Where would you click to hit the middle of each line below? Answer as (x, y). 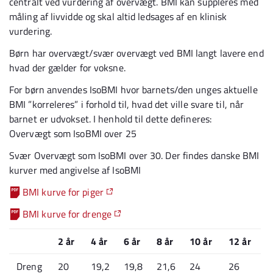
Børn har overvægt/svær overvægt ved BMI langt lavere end (136, 53)
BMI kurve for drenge (67, 214)
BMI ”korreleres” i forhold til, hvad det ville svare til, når (127, 104)
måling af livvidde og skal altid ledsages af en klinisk (118, 16)
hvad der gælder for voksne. (67, 68)
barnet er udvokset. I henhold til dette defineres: (111, 119)
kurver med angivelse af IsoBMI (76, 170)
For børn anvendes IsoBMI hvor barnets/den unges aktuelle (133, 90)
